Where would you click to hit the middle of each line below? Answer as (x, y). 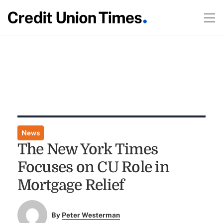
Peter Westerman (91, 215)
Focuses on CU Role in (93, 167)
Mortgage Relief (71, 185)
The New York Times (88, 149)
